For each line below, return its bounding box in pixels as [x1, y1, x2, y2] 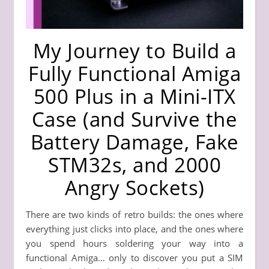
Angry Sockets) [64, 174, 205, 201]
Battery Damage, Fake [30, 128, 239, 156]
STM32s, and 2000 [48, 151, 221, 178]
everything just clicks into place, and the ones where [26, 222, 243, 235]
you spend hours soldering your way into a [26, 237, 243, 249]
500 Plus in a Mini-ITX [33, 82, 236, 110]
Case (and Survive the [31, 105, 238, 133]
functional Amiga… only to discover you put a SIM [26, 251, 243, 264]
